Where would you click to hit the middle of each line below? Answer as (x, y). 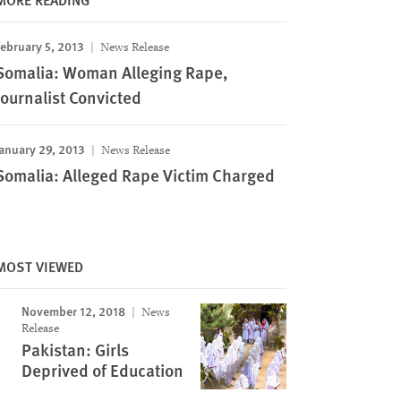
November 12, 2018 (73, 311)
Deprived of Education (102, 370)
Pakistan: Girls (75, 350)
